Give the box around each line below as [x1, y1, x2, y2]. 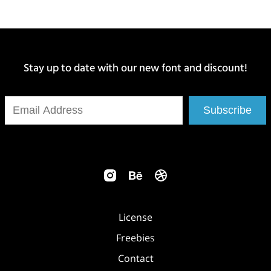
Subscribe [203, 104, 252, 117]
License [119, 211, 152, 224]
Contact [117, 252, 154, 266]
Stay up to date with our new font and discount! [24, 59, 247, 80]
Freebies [116, 231, 155, 245]
